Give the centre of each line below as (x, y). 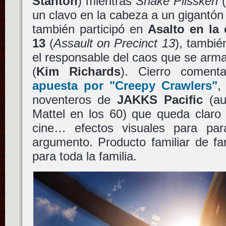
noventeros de (75, 100)
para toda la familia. (84, 156)
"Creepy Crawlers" (164, 86)
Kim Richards (78, 72)
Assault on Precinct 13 (114, 43)
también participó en (90, 29)
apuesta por (71, 86)
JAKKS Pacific (160, 100)
